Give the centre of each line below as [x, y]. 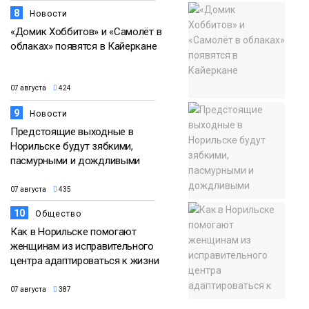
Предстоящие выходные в [72, 131]
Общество [58, 213]
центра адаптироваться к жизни [85, 260]
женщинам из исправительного [82, 246]
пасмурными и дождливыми [76, 160]
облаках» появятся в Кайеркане [84, 46]
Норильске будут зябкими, [72, 146]
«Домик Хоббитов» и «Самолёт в [86, 31]
